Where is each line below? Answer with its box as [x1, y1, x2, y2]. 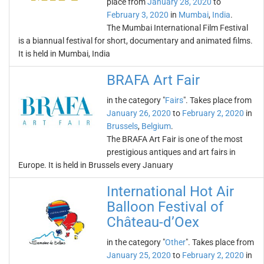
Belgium [141, 121, 171, 131]
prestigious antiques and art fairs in [107, 147, 236, 157]
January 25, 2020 [107, 250, 171, 260]
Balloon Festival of [107, 199, 223, 215]
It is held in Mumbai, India [18, 49, 110, 58]
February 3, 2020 [107, 10, 169, 19]
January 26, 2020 [107, 108, 171, 118]
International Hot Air [107, 183, 234, 200]
